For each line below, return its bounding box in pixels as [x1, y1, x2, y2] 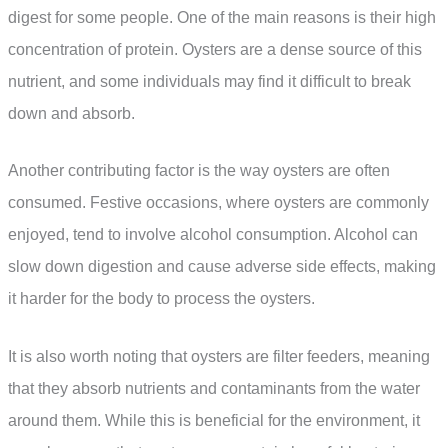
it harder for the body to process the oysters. [8, 290, 315, 308]
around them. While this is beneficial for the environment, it [8, 411, 420, 429]
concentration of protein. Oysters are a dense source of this [8, 40, 422, 58]
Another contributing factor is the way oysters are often [8, 162, 390, 180]
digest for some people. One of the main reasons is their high [8, 8, 436, 26]
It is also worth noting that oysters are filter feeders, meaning [8, 347, 430, 365]
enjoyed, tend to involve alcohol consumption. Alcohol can [8, 226, 418, 244]
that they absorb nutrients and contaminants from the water [8, 379, 420, 397]
